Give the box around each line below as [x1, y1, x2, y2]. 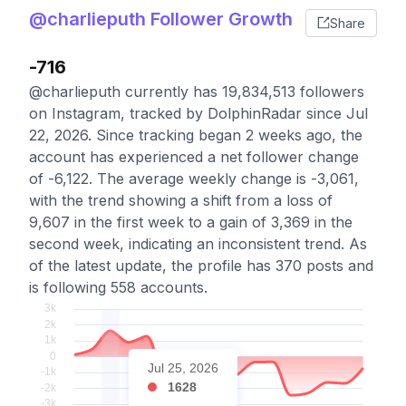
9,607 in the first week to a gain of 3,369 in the [29, 213, 353, 231]
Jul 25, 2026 [148, 361, 218, 375]
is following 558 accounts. [29, 278, 208, 296]
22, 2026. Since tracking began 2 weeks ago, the [29, 126, 362, 144]
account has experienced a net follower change [29, 148, 359, 166]
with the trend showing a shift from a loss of [29, 191, 333, 209]
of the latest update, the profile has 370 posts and [29, 256, 373, 275]
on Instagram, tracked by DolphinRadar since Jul [29, 104, 368, 122]
